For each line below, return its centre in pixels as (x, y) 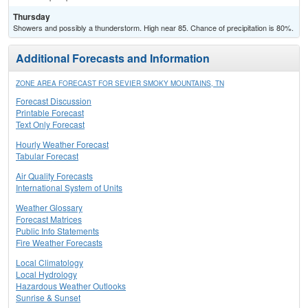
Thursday (32, 17)
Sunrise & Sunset (48, 298)
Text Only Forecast (50, 124)
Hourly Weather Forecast (62, 144)
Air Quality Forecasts (54, 176)
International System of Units (69, 188)
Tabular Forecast (47, 156)
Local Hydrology (46, 274)
